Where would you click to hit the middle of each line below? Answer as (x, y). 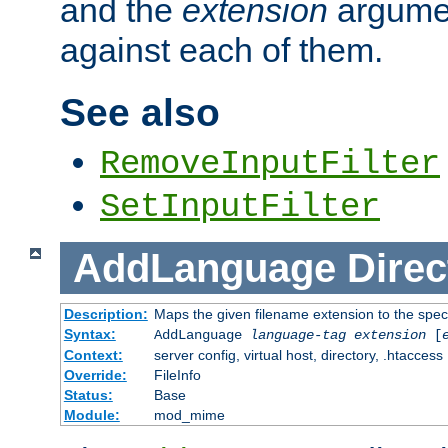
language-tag (297, 335)
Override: (95, 375)
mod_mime (189, 415)
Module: (91, 415)
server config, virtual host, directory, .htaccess (298, 355)
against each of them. (221, 49)
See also (140, 112)
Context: (93, 355)
